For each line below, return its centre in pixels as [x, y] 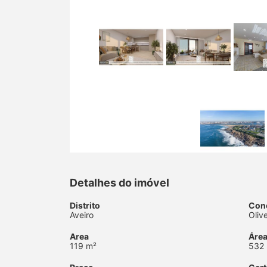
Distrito [85, 205]
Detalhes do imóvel [119, 182]
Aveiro [82, 215]
